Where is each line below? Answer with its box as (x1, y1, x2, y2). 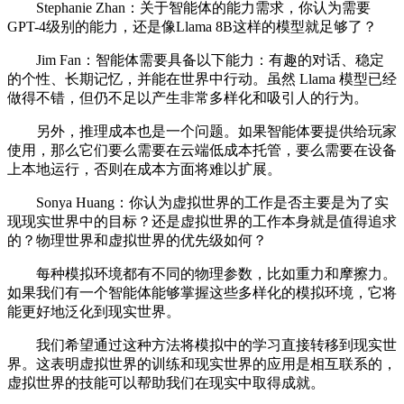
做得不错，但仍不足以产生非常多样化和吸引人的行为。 (7, 90, 368, 106)
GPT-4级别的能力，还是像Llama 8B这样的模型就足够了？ (7, 19, 377, 35)
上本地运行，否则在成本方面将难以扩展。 (7, 161, 281, 178)
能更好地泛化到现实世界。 (7, 304, 180, 320)
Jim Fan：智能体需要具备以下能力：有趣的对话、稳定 (7, 52, 384, 69)
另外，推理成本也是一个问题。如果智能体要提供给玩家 (7, 124, 397, 140)
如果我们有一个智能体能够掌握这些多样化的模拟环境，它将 (7, 285, 397, 301)
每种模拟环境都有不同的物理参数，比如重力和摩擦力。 (7, 266, 397, 282)
